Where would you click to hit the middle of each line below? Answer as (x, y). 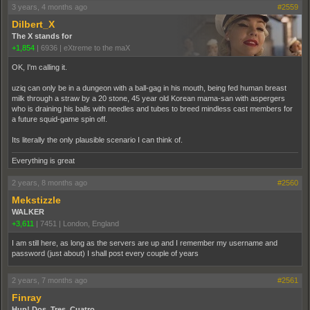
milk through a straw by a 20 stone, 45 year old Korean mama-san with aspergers (148, 98)
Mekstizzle (36, 200)
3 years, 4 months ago (49, 7)
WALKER (28, 211)
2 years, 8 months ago (49, 182)
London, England (91, 223)
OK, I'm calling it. (39, 67)
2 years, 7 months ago (49, 280)
